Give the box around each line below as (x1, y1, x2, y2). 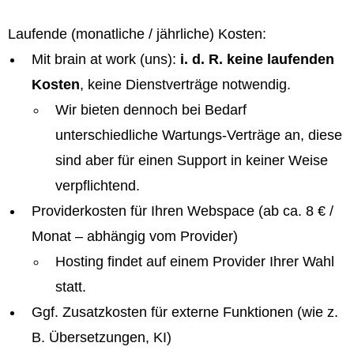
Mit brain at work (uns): (32, 51, 180, 67)
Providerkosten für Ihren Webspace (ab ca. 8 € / (32, 203, 333, 219)
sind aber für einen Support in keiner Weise (55, 153, 328, 168)
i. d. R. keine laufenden (180, 51, 334, 67)
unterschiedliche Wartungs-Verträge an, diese (55, 127, 342, 143)
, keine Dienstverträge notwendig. (80, 77, 291, 92)
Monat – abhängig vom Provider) (32, 228, 238, 244)
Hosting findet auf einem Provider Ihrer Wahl (55, 254, 334, 269)
